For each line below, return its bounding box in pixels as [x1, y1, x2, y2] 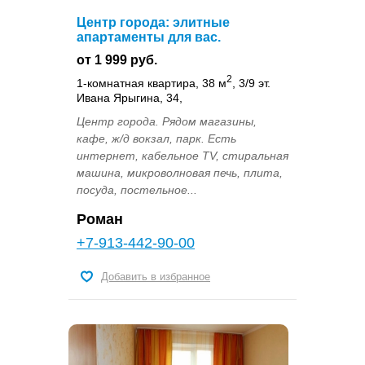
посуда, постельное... [77, 182, 197, 196]
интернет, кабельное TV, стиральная [77, 148, 288, 162]
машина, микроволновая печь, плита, [77, 165, 283, 179]
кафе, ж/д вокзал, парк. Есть [77, 131, 236, 145]
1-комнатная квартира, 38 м [77, 76, 226, 90]
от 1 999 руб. [77, 53, 157, 68]
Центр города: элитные [77, 15, 230, 30]
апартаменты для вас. [77, 30, 221, 45]
